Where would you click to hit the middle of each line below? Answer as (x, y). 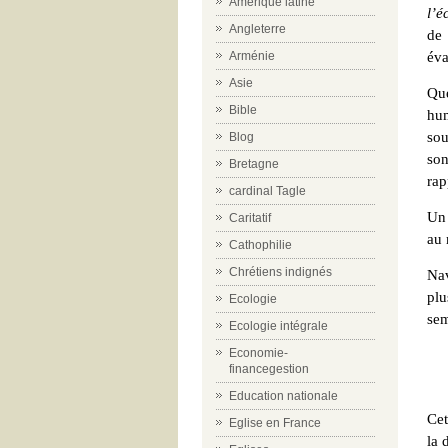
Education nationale (283, 396)
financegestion (269, 369)
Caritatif (250, 218)
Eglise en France (275, 423)
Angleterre (257, 29)
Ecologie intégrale (278, 326)
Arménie (252, 56)
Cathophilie (260, 245)
